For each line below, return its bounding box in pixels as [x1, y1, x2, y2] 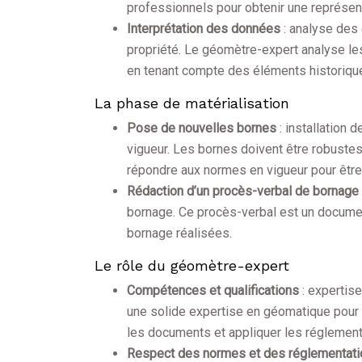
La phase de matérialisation [95, 95, 289, 112]
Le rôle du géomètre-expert [95, 257, 289, 275]
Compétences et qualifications [127, 283, 302, 299]
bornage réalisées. [127, 225, 232, 242]
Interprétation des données [127, 21, 284, 37]
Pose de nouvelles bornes [127, 120, 280, 137]
